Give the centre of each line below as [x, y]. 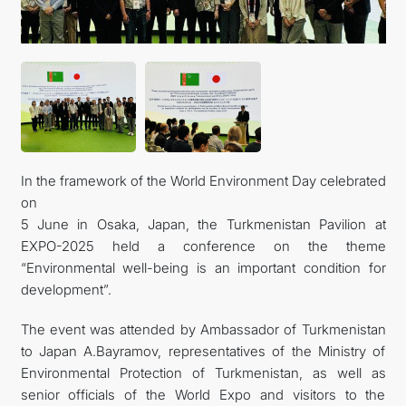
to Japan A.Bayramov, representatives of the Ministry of [203, 351]
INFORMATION [203, 118]
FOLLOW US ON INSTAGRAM [203, 20]
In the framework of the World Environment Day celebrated [203, 181]
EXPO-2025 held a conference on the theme [203, 246]
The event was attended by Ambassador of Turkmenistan [203, 329]
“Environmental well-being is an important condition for [203, 268]
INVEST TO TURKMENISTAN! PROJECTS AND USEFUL [203, 69]
